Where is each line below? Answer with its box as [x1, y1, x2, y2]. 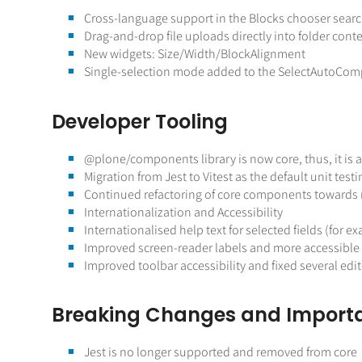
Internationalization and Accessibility [83, 203, 283, 221]
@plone [83, 149, 126, 167]
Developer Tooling [51, 107, 228, 135]
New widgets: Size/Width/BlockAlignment [83, 45, 305, 63]
